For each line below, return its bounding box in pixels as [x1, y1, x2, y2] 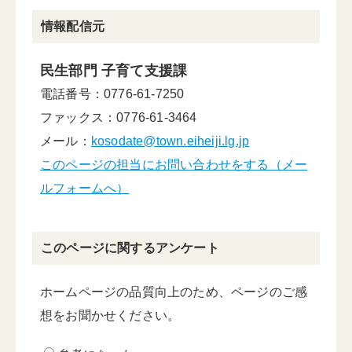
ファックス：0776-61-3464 [40, 111, 197, 124]
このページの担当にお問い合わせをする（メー [40, 158, 308, 171]
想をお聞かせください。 [40, 309, 181, 322]
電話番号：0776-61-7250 [40, 87, 197, 101]
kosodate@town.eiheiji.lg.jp [90, 134, 250, 148]
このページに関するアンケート [41, 241, 219, 255]
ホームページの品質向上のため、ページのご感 [40, 285, 308, 299]
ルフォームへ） [40, 181, 130, 195]
